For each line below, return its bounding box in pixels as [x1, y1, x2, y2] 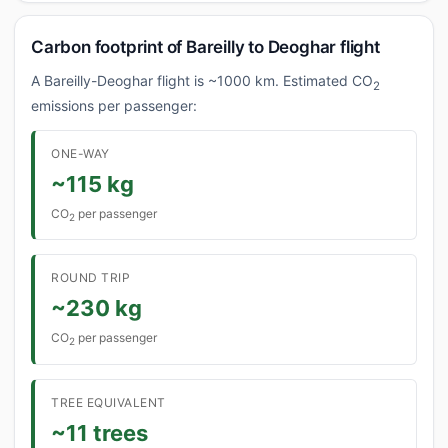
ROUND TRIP [51, 270, 130, 286]
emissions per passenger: [31, 96, 197, 114]
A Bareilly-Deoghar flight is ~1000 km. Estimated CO [31, 72, 373, 89]
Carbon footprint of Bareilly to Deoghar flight [31, 37, 380, 57]
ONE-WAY [51, 145, 110, 161]
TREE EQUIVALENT [51, 394, 166, 410]
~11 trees [51, 419, 148, 446]
